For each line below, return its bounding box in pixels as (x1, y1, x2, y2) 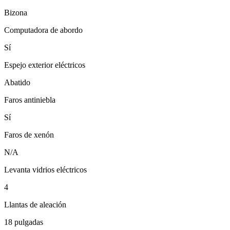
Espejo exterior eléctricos (4, 61, 85, 70)
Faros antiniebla (4, 95, 55, 105)
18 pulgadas (4, 218, 43, 227)
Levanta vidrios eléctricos (4, 165, 87, 175)
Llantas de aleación (4, 200, 66, 209)
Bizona (4, 8, 27, 17)
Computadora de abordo (4, 26, 83, 35)
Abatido (4, 78, 30, 87)
